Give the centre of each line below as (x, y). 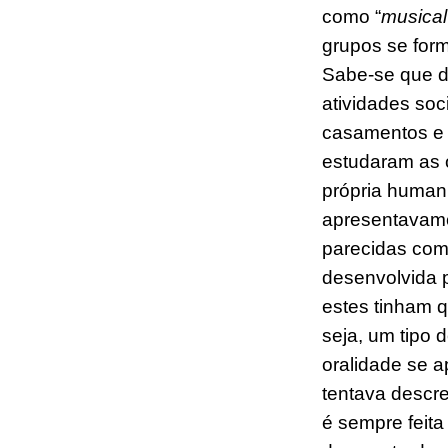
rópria (357, 191)
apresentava (376, 220)
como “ (351, 17)
